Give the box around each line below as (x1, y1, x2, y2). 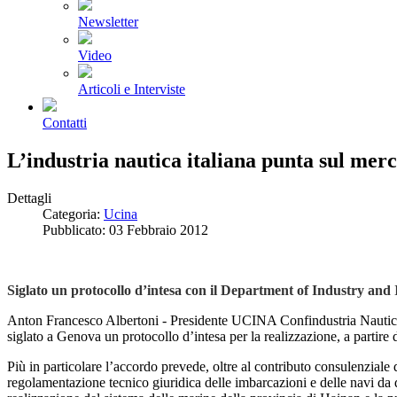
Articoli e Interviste (78, 82, 185, 97)
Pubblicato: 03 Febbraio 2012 (43, 222, 208, 237)
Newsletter (78, 14, 138, 29)
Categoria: (43, 206, 104, 222)
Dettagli (7, 190, 51, 206)
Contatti (43, 115, 87, 130)
